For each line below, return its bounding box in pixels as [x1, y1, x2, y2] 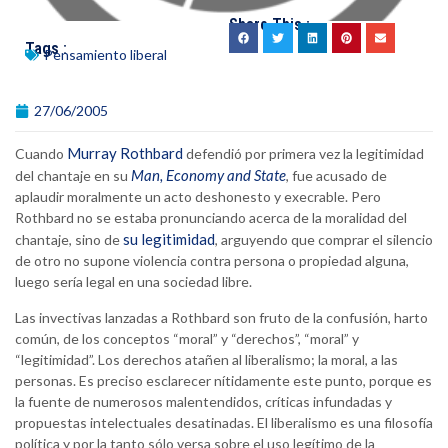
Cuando [15, 145, 67, 163]
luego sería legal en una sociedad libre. [15, 273, 252, 291]
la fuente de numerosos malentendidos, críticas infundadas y [15, 393, 392, 411]
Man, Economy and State [131, 166, 286, 185]
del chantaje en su [15, 167, 131, 185]
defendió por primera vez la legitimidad [183, 145, 424, 163]
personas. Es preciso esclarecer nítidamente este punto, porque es [15, 372, 432, 390]
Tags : [25, 39, 67, 59]
